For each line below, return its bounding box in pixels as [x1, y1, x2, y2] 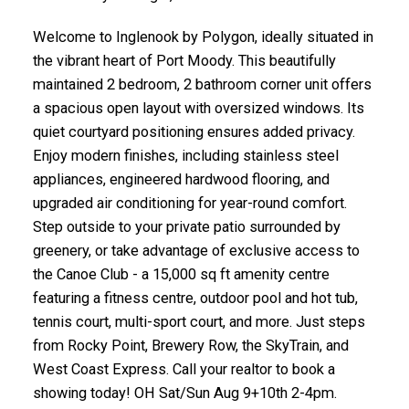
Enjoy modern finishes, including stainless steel [32, 146, 339, 164]
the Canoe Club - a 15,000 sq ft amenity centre [32, 265, 330, 283]
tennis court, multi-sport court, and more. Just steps [32, 312, 365, 330]
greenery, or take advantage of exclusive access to [32, 241, 360, 259]
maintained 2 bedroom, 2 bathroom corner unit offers [32, 75, 372, 93]
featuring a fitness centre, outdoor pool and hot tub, [32, 288, 358, 307]
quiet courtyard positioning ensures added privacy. [32, 122, 355, 141]
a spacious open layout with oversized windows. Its [32, 99, 364, 117]
